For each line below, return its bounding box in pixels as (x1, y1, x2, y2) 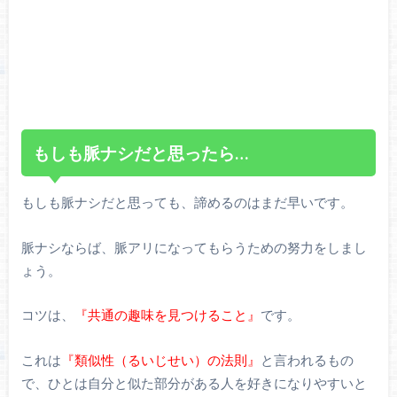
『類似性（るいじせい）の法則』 (60, 351, 261, 368)
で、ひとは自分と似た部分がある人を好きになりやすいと (20, 374, 367, 391)
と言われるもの (260, 351, 354, 368)
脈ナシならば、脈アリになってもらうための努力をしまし (20, 238, 367, 255)
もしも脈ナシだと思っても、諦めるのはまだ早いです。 (20, 194, 354, 211)
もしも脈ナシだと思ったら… (33, 142, 249, 163)
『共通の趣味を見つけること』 (74, 307, 261, 323)
